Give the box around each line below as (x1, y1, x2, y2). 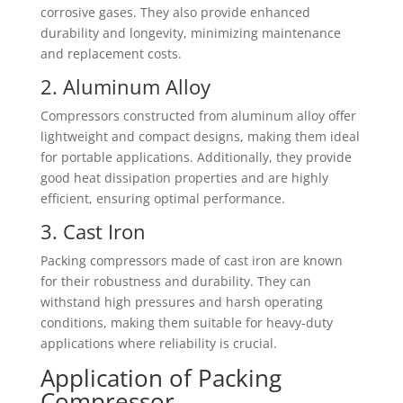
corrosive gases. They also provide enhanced (40, 4, 310, 21)
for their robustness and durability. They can (40, 273, 311, 290)
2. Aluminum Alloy (40, 73, 210, 100)
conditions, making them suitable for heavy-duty (40, 314, 333, 331)
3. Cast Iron (40, 218, 146, 245)
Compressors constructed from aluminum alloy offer (40, 107, 356, 124)
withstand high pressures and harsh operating (40, 293, 323, 310)
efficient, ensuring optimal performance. (40, 190, 285, 207)
